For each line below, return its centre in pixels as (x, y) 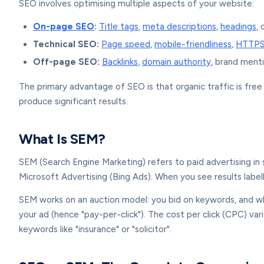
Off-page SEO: (66, 62)
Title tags (119, 27)
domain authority (176, 62)
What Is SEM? (62, 139)
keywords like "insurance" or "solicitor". (95, 229)
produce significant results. (73, 101)
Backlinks (120, 62)
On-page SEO (64, 27)
